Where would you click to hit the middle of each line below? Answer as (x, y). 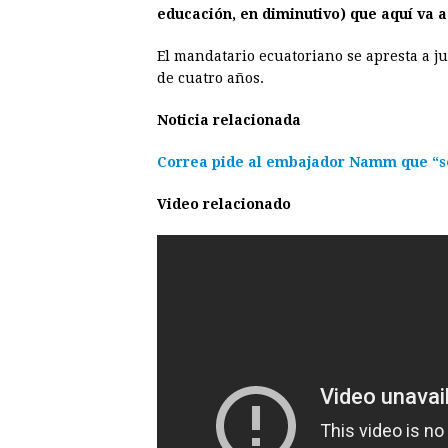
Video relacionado (224, 204)
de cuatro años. (210, 78)
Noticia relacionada (229, 120)
